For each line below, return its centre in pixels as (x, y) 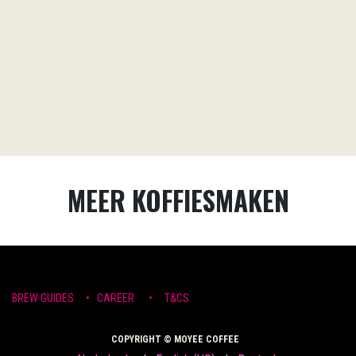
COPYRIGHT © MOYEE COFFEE (175, 339)
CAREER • (131, 298)
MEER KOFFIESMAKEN (178, 201)
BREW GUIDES (43, 298)
